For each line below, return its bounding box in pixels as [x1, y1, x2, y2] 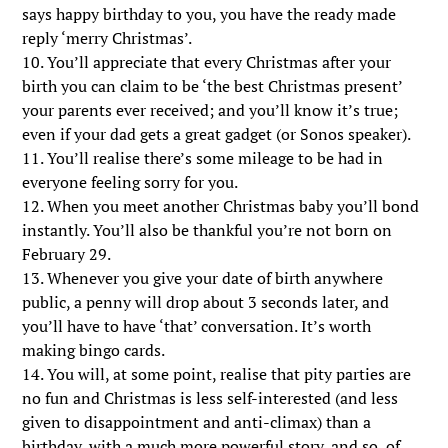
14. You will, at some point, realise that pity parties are [22, 363, 412, 385]
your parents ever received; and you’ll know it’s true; [22, 99, 399, 121]
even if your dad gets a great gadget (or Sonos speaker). [22, 123, 412, 145]
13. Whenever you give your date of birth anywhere [22, 267, 384, 289]
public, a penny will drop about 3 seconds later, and [22, 291, 390, 313]
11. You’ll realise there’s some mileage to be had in [22, 147, 384, 169]
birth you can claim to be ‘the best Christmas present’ [22, 75, 403, 97]
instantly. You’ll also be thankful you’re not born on [22, 219, 393, 241]
